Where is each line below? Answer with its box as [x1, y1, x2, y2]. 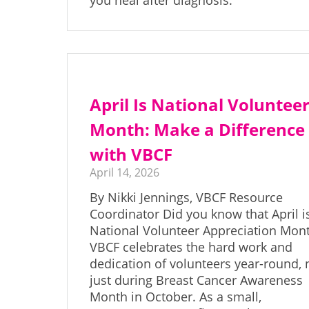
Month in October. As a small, [90, 288, 262, 306]
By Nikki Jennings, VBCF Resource [90, 189, 283, 206]
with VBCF [90, 143, 173, 166]
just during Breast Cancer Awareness [90, 272, 303, 289]
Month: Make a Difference [90, 118, 306, 141]
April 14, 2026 [90, 165, 160, 181]
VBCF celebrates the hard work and [90, 239, 293, 256]
